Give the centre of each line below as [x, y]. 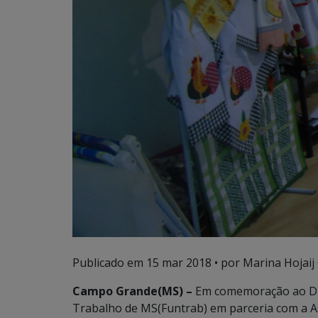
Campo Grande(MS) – [132, 291]
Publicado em [109, 263]
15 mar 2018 [179, 263]
